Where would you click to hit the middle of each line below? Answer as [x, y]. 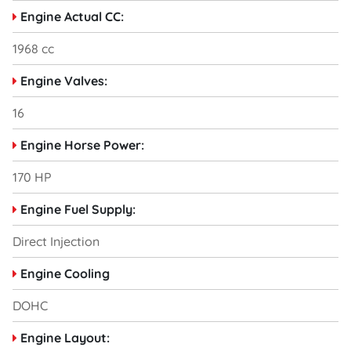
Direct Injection [56, 241]
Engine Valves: [64, 80]
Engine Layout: [65, 337]
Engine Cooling [65, 273]
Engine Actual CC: [72, 16]
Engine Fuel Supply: [78, 209]
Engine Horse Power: [82, 145]
